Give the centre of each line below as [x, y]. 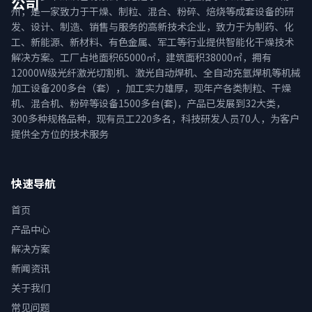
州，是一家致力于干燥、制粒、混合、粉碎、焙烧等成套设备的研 [153, 11]
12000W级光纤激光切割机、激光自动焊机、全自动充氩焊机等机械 [156, 72]
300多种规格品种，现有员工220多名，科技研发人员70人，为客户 [155, 118]
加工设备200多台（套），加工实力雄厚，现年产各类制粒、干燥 [151, 87]
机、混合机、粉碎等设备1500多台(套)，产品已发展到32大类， [148, 103]
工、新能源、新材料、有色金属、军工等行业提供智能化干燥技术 [153, 41]
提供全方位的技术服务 [60, 133]
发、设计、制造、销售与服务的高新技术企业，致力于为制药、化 [153, 26]
